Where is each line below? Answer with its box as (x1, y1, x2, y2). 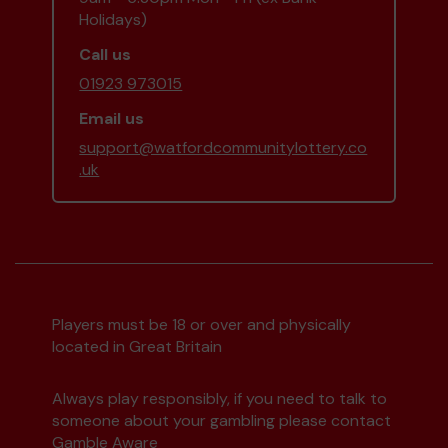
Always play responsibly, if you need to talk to (52, 388, 388, 410)
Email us (79, 108, 145, 130)
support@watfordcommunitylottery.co (79, 137, 368, 159)
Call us (79, 44, 132, 66)
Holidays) (79, 9, 148, 31)
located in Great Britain (52, 336, 223, 358)
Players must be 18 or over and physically (52, 314, 352, 336)
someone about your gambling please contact (52, 410, 392, 432)
